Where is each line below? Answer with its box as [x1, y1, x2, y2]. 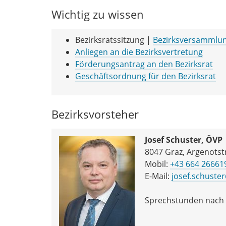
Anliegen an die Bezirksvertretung [75, 46, 203, 58]
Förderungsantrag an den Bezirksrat [75, 58, 213, 70]
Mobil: [145, 158, 170, 169]
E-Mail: [145, 170, 172, 182]
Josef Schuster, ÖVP [145, 134, 222, 145]
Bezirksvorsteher [51, 106, 139, 122]
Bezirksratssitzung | [75, 34, 153, 45]
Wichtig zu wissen [51, 6, 144, 22]
